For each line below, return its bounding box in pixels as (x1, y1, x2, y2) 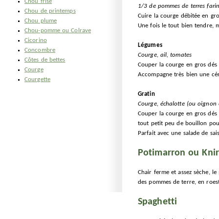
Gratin (138, 91, 155, 97)
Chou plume (24, 18, 57, 24)
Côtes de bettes (24, 57, 66, 63)
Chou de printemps (24, 8, 76, 14)
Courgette (24, 76, 50, 83)
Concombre (24, 47, 55, 53)
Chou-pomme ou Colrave (24, 27, 91, 34)
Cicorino (24, 37, 47, 44)
